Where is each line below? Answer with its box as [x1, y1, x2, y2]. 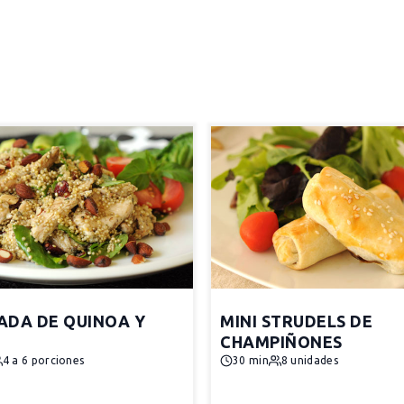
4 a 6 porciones [2, 354, 85, 366]
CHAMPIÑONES [220, 333, 343, 351]
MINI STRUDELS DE [220, 312, 372, 330]
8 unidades [280, 354, 338, 366]
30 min [233, 354, 269, 366]
